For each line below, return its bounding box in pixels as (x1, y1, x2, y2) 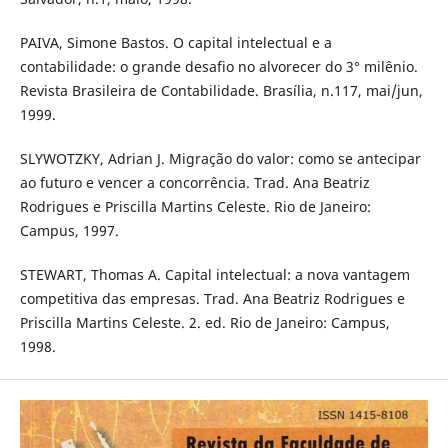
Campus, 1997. (19, 221, 119, 241)
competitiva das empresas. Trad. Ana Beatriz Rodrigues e (19, 289, 405, 309)
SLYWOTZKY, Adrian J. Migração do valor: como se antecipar (19, 149, 421, 169)
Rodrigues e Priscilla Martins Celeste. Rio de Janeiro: (19, 197, 371, 217)
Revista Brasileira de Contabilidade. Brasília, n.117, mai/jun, (19, 81, 423, 101)
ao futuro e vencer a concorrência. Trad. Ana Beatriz (19, 173, 370, 193)
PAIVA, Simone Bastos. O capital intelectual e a (19, 33, 332, 53)
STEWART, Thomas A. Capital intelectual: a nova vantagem (19, 265, 410, 285)
